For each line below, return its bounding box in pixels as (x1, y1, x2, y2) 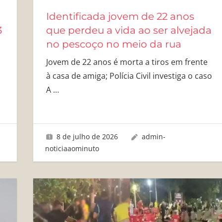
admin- (141, 131, 166, 141)
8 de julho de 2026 (56, 131, 118, 141)
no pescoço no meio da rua (46, 38, 181, 51)
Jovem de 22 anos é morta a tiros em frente (46, 56, 208, 68)
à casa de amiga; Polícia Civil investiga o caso (46, 70, 212, 82)
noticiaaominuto (45, 143, 100, 153)
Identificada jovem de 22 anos (46, 10, 194, 23)
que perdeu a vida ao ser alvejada (46, 24, 212, 37)
